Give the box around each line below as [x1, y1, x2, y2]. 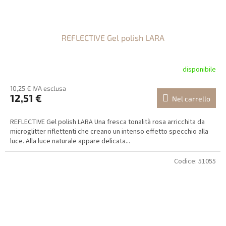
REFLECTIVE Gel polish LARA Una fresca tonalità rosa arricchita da [10, 117, 205, 128]
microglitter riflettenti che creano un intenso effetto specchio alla [10, 127, 208, 137]
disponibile [183, 64, 216, 75]
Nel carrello [172, 94, 210, 103]
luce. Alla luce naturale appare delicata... [10, 136, 130, 147]
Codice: [174, 156, 198, 167]
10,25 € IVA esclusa [10, 84, 66, 93]
